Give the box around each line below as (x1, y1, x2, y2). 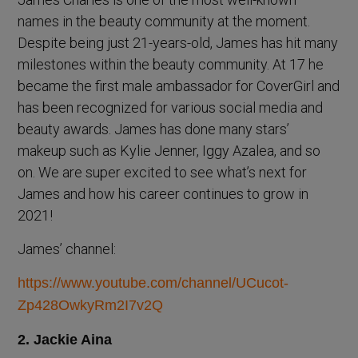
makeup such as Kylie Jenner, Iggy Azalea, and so (18, 142, 321, 160)
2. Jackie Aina (18, 332, 113, 348)
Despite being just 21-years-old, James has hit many (18, 34, 339, 52)
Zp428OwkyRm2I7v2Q (18, 297, 164, 314)
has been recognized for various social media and (18, 99, 324, 117)
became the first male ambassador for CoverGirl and (18, 78, 340, 95)
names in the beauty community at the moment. (18, 13, 311, 30)
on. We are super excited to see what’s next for (18, 164, 308, 181)
